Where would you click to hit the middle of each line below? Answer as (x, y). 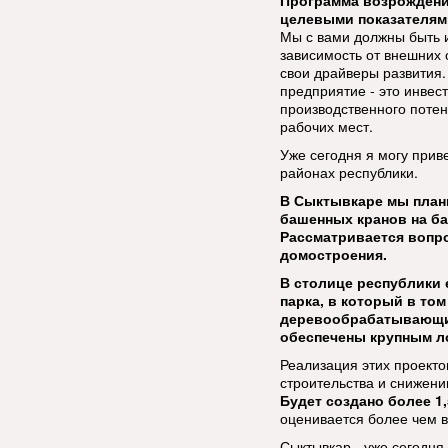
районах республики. (349, 172)
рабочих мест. (326, 126)
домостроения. (333, 254)
